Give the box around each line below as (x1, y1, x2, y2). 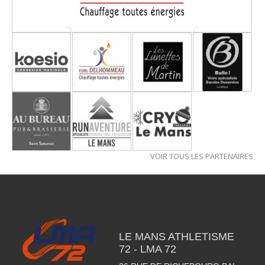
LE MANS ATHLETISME (118, 231, 234, 243)
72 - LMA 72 (118, 243, 176, 255)
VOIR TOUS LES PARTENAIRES (150, 151, 253, 161)
